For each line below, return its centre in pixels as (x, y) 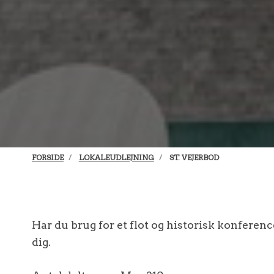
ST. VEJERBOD (194, 157)
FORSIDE (48, 157)
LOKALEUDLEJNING (116, 157)
